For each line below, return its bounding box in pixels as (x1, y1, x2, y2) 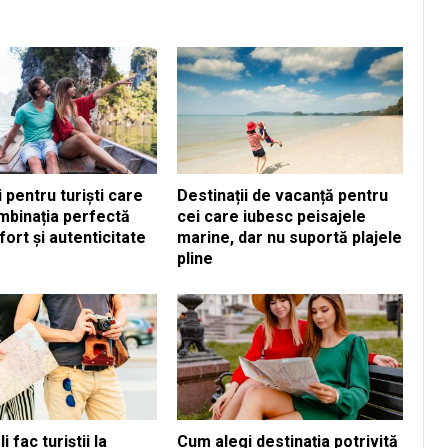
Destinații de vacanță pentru (177, 185, 388, 205)
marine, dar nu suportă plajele (177, 227, 402, 247)
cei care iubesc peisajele (177, 206, 366, 226)
